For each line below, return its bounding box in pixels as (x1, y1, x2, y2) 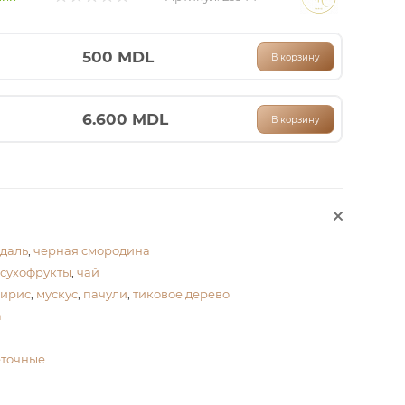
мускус (35, 287, 78, 301)
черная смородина (33, 243, 150, 258)
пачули (82, 287, 127, 301)
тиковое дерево (132, 287, 230, 301)
